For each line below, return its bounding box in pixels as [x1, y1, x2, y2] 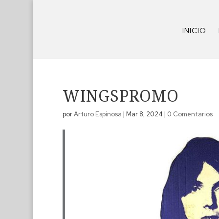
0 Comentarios [167, 110, 213, 119]
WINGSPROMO [62, 85, 179, 107]
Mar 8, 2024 [126, 110, 163, 119]
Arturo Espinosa [73, 110, 122, 119]
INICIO [182, 26, 207, 36]
